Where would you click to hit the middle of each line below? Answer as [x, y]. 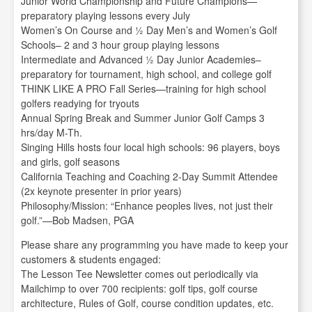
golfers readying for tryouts [80, 103]
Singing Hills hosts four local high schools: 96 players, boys [150, 147]
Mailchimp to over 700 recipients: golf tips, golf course [139, 289]
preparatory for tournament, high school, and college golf [146, 74]
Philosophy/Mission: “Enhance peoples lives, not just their [147, 206]
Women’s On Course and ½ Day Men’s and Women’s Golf [149, 30]
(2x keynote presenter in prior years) [101, 191]
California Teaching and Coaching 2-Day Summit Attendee [149, 177]
